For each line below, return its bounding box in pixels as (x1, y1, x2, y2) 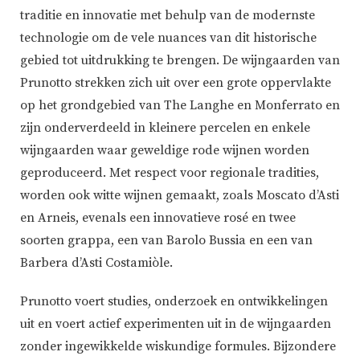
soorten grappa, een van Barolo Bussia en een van (20, 232, 313, 249)
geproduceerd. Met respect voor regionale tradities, (20, 165, 319, 182)
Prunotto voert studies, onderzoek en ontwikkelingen (20, 293, 328, 310)
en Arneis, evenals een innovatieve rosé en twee (20, 210, 296, 227)
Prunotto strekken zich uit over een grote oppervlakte (20, 75, 331, 92)
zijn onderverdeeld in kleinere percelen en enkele (20, 120, 310, 137)
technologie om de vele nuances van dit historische (20, 30, 317, 47)
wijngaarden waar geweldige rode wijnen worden (20, 142, 309, 159)
